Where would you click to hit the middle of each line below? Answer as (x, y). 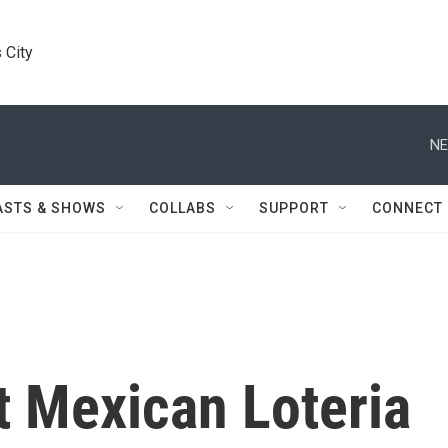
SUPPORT (294, 208)
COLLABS (182, 208)
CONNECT (407, 208)
